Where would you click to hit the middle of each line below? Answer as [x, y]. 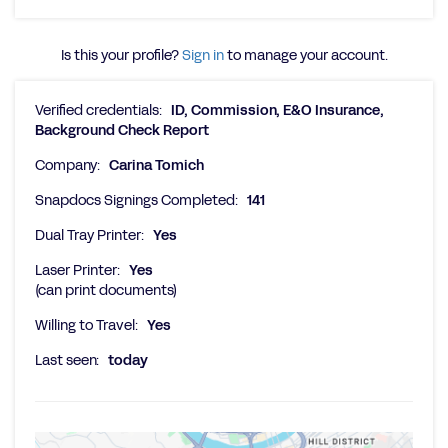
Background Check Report [122, 130]
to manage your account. [305, 55]
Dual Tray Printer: [89, 235]
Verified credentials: [98, 110]
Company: [67, 165]
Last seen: [67, 360]
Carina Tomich [156, 165]
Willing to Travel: [86, 325]
